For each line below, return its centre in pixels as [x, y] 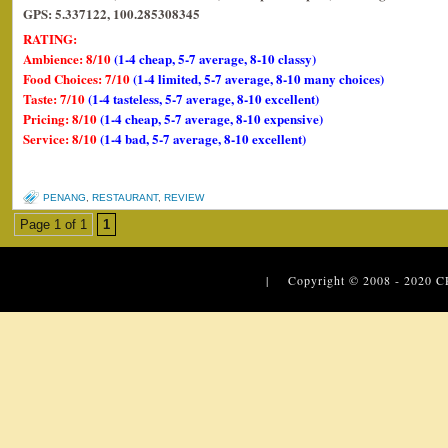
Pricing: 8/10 [61, 118]
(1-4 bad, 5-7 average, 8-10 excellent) [203, 138]
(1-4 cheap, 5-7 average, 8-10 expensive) [211, 118]
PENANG [64, 197]
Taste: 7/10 [55, 98]
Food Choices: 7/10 [78, 78]
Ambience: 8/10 [68, 58]
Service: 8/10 [61, 138]
